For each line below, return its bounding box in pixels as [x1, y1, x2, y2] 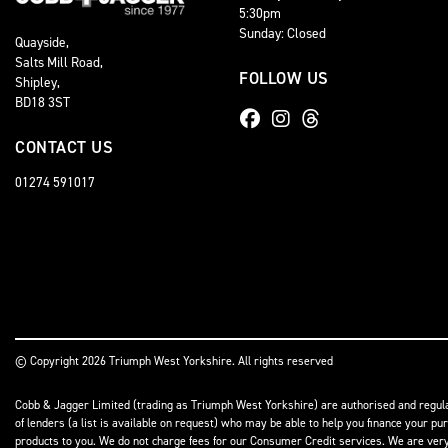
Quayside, [15, 32, 69, 51]
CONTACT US [15, 135, 113, 158]
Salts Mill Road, [15, 52, 103, 71]
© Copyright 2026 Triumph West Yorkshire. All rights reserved [15, 352, 333, 369]
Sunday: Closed [239, 24, 326, 43]
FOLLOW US [239, 67, 329, 90]
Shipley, [15, 72, 60, 91]
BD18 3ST [15, 92, 70, 111]
